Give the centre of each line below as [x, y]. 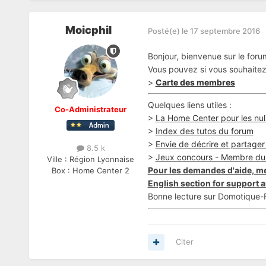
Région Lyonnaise [102, 159]
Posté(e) [164, 31]
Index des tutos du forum [204, 131]
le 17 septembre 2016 [221, 31]
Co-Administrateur [91, 110]
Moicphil [88, 30]
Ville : [58, 159]
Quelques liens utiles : [189, 105]
